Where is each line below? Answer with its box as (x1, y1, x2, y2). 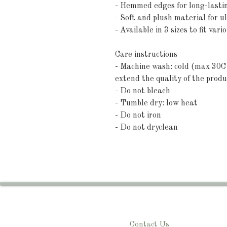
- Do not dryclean (115, 124, 178, 132)
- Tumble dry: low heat (115, 99, 198, 107)
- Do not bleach (115, 87, 170, 95)
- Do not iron (115, 111, 161, 120)
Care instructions (115, 51, 177, 59)
